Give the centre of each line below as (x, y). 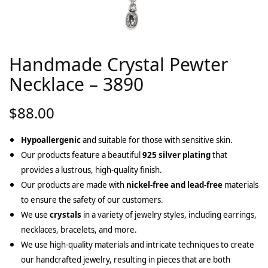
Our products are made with (74, 185)
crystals (66, 214)
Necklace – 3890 (76, 84)
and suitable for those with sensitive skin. (157, 140)
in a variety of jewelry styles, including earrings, (169, 214)
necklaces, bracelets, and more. (79, 229)
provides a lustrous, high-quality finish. (92, 170)
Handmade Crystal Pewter (118, 64)
